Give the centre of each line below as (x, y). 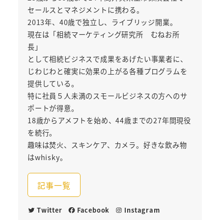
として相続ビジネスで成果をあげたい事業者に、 (107, 59)
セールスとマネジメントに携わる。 (85, 10)
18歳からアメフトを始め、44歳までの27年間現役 (109, 120)
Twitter (49, 210)
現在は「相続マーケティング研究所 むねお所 (103, 34)
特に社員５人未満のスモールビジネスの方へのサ (107, 96)
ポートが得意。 (53, 108)
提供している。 (53, 83)
